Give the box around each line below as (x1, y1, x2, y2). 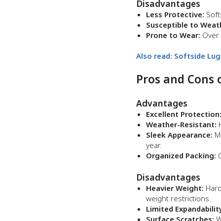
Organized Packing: (146, 150, 216, 160)
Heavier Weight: (146, 183, 204, 193)
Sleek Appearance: (146, 130, 213, 140)
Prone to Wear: (146, 30, 200, 40)
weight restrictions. (146, 193, 211, 203)
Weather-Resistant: (146, 119, 217, 129)
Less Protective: (146, 9, 204, 19)
